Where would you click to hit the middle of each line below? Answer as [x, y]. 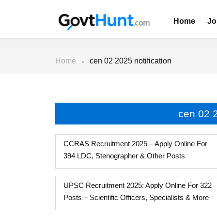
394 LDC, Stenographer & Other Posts [124, 156]
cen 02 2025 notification [131, 61]
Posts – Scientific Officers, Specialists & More [136, 197]
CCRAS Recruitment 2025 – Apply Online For [135, 144]
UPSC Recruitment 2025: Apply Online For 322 [138, 185]
